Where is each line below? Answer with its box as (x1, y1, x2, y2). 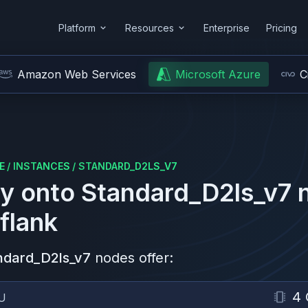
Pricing (266, 21, 297, 34)
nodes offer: (95, 250, 173, 266)
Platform (58, 21, 96, 34)
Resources (125, 21, 174, 34)
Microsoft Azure (175, 67, 261, 81)
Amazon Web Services (17, 67, 136, 81)
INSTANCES (13, 160, 70, 172)
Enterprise (203, 21, 250, 34)
